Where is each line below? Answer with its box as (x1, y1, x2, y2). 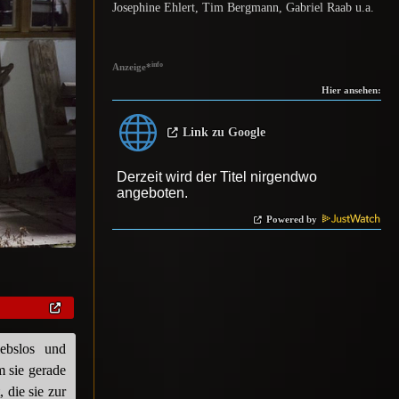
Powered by (266, 215, 320, 224)
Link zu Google (183, 126, 266, 139)
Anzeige (111, 62, 146, 72)
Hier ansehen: (322, 85, 381, 95)
